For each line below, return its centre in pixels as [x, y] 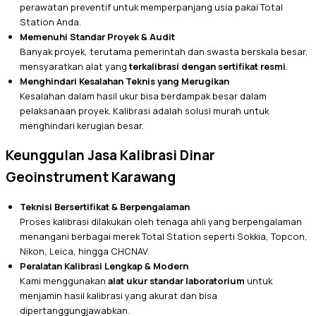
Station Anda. [50, 22]
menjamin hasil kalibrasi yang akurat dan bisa [119, 296]
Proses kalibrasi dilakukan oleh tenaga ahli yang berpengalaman [161, 222]
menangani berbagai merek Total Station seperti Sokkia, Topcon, [164, 237]
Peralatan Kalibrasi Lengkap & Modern [104, 266]
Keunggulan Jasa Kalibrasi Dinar [110, 156]
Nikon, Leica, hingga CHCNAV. [85, 251]
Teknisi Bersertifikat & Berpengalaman [105, 207]
